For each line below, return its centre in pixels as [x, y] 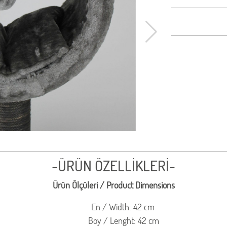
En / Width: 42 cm [124, 207]
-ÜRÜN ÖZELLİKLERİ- [113, 166]
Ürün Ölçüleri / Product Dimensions [113, 185]
